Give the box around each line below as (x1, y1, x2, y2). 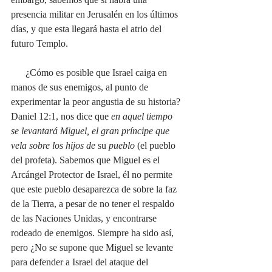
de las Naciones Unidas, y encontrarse (11, 212, 159, 223)
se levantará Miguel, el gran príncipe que (11, 125, 172, 136)
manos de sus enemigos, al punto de (11, 81, 151, 92)
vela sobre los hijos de (11, 140, 98, 151)
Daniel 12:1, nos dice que (11, 110, 111, 121)
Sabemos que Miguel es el (59, 154, 162, 165)
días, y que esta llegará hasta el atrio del (11, 23, 164, 34)
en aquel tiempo (111, 110, 175, 121)
